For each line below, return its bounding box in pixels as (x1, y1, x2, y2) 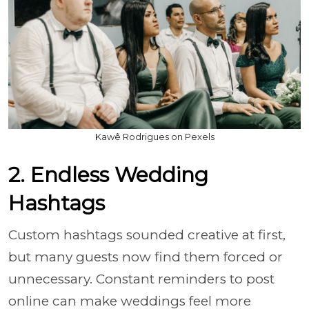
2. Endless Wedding (8, 162, 208, 188)
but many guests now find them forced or (8, 249, 283, 265)
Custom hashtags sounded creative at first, (8, 227, 286, 243)
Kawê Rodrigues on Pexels (94, 131, 215, 142)
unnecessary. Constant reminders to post (8, 271, 275, 287)
